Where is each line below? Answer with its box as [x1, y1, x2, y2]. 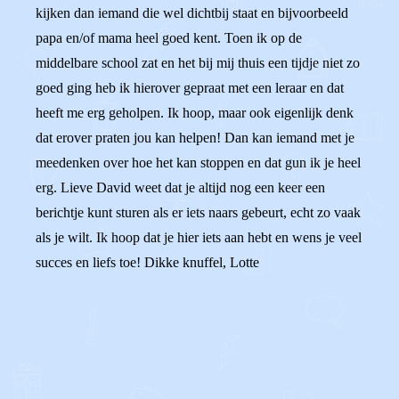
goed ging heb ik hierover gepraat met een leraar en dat [36, 80, 344, 95]
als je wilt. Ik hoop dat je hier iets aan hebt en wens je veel [36, 230, 362, 245]
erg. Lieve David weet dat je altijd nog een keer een [36, 180, 325, 195]
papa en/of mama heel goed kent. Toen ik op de [36, 30, 302, 45]
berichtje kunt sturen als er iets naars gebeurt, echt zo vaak [36, 205, 361, 220]
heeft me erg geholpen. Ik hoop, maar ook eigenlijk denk [36, 105, 354, 120]
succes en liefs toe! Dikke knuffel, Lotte [36, 255, 259, 270]
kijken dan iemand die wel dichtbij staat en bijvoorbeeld [36, 5, 348, 20]
